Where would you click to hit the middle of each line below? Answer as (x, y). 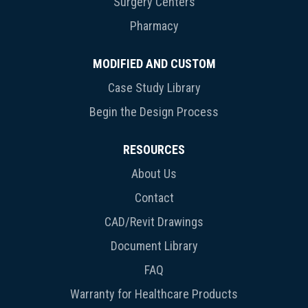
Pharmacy (154, 26)
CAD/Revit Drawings (154, 222)
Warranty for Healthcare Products (154, 294)
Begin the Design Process (154, 112)
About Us (154, 174)
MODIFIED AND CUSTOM (154, 64)
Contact (154, 198)
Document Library (154, 246)
